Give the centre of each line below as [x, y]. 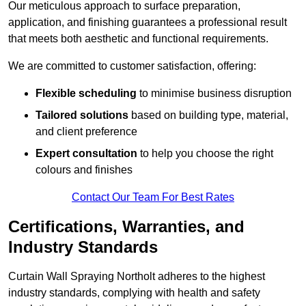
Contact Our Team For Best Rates [153, 197]
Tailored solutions [82, 115]
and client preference [86, 132]
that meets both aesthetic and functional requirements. [138, 39]
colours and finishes [84, 170]
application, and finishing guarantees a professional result [148, 23]
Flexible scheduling [86, 94]
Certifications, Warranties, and [126, 227]
